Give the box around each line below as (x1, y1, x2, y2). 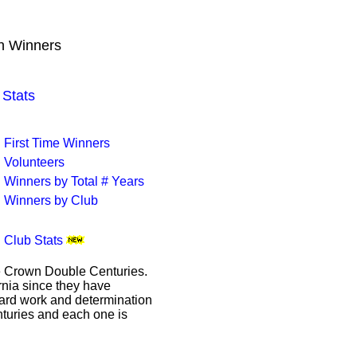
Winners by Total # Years (4, 175, 144, 188)
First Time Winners (4, 136, 110, 150)
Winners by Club (4, 194, 98, 207)
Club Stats (4, 233, 63, 247)
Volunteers (4, 155, 65, 169)
